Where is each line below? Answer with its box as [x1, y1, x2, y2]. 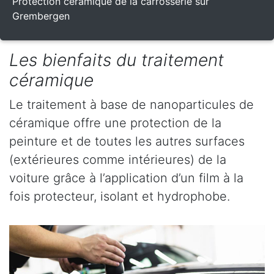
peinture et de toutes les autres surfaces [9, 133, 245, 149]
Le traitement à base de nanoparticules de [9, 97, 254, 112]
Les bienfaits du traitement [9, 49, 224, 70]
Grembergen [12, 9, 70, 22]
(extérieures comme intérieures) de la [9, 152, 226, 167]
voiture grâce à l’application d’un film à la [9, 170, 243, 185]
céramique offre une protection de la [9, 115, 221, 130]
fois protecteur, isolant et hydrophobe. [9, 188, 230, 204]
